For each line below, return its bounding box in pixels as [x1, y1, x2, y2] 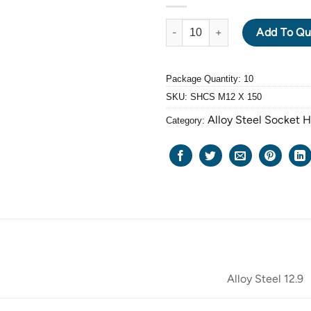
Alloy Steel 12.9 [227, 272, 304, 286]
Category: [166, 115, 208, 126]
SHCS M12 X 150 [190, 91, 262, 102]
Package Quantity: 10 [166, 73, 253, 84]
